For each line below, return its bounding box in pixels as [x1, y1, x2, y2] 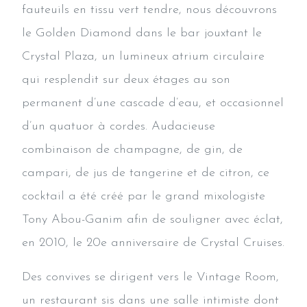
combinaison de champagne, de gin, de [22, 143, 243, 156]
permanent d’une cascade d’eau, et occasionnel [22, 96, 284, 110]
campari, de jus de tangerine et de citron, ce [22, 166, 269, 180]
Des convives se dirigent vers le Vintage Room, [22, 270, 279, 284]
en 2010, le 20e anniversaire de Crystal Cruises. [22, 236, 284, 249]
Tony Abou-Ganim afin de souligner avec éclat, [22, 212, 283, 226]
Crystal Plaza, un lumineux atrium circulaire [22, 49, 265, 63]
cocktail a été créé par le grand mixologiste [22, 189, 265, 203]
